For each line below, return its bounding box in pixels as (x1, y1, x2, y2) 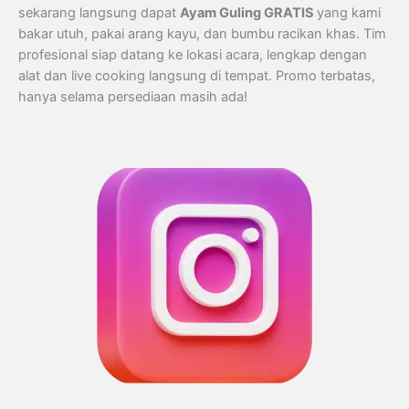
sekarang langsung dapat (18, 4, 180, 21)
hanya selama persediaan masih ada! (18, 88, 247, 105)
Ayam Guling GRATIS (180, 4, 317, 21)
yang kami (317, 4, 381, 21)
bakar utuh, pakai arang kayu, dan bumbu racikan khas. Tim (18, 25, 386, 42)
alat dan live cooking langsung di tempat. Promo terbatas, (18, 67, 375, 84)
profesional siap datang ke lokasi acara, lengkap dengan (18, 46, 367, 63)
